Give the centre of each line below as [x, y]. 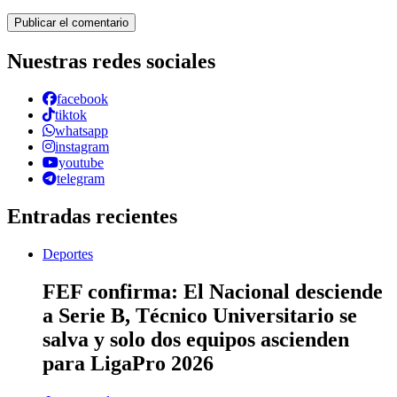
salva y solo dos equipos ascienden [196, 339]
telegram [81, 178]
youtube [81, 162]
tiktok [71, 114]
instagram [82, 146]
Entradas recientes [92, 216]
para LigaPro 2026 [128, 363]
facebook [82, 98]
